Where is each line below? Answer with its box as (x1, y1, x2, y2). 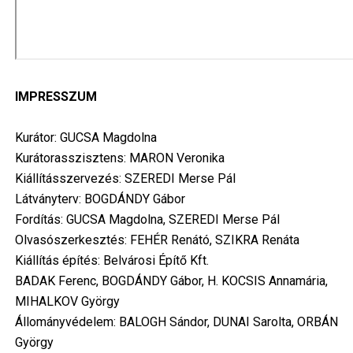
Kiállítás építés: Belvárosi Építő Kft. (14, 253, 209, 269)
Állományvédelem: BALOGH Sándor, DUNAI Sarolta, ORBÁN (14, 314, 338, 330)
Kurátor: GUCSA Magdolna (14, 130, 157, 146)
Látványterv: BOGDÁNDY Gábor (14, 191, 185, 207)
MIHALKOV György (14, 294, 132, 310)
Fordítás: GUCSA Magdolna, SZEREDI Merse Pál (14, 212, 280, 228)
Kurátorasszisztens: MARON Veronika (14, 150, 225, 166)
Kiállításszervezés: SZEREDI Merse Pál (14, 171, 236, 187)
